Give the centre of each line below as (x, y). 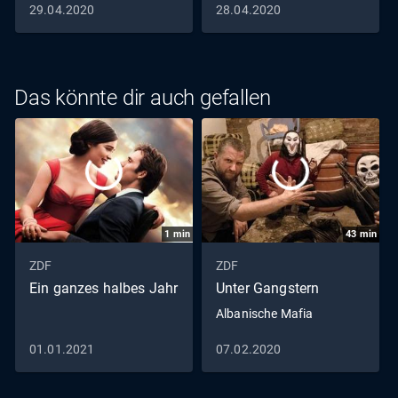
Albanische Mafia (265, 314)
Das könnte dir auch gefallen (143, 98)
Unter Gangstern (268, 289)
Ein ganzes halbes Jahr (104, 289)
